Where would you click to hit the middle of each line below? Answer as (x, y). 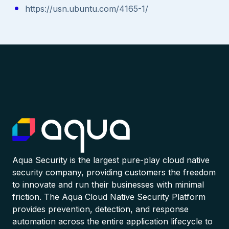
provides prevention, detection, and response (100, 209)
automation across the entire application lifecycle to (112, 222)
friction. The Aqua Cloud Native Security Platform (109, 197)
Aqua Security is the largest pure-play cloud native (111, 160)
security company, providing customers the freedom (114, 173)
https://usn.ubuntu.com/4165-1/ (86, 9)
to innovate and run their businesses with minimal (108, 185)
